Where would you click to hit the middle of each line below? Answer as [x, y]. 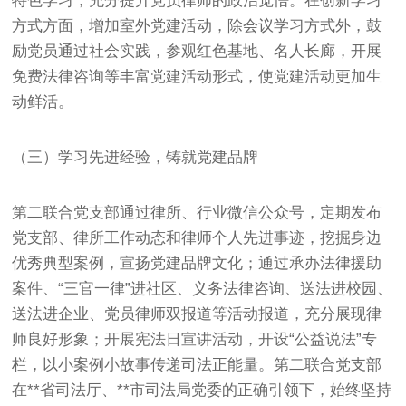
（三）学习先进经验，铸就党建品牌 [135, 157]
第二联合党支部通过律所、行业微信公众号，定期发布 [197, 212]
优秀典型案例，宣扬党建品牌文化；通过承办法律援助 [197, 263]
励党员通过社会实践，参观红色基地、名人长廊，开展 [197, 51]
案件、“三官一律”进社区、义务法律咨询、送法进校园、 [203, 288]
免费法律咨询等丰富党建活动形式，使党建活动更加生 [197, 76]
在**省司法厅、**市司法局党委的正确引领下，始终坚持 [202, 390]
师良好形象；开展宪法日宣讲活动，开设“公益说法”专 [195, 339]
